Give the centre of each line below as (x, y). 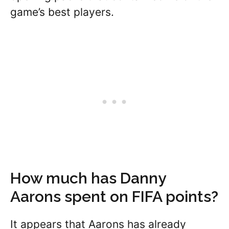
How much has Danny (88, 178)
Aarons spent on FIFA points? (114, 196)
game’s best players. (62, 12)
